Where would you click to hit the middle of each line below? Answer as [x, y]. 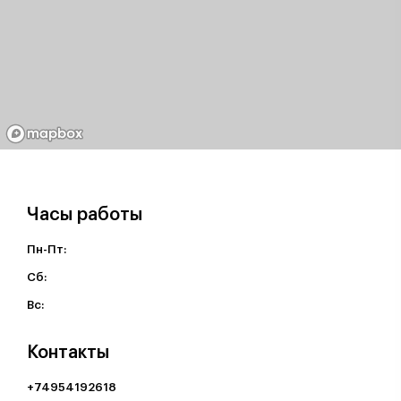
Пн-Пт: [47, 249]
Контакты [68, 353]
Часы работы [85, 215]
